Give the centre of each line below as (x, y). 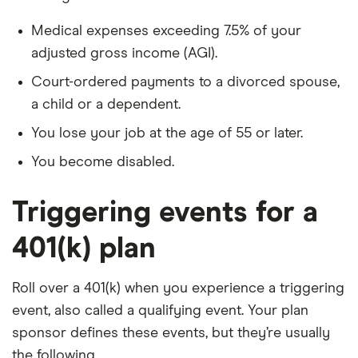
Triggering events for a (165, 213)
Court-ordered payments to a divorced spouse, (185, 82)
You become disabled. (103, 162)
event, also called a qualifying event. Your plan (160, 310)
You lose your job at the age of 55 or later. (167, 133)
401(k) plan (84, 249)
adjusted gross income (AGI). (124, 53)
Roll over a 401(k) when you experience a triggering (178, 288)
